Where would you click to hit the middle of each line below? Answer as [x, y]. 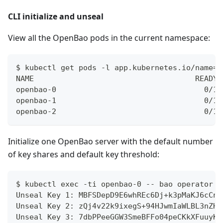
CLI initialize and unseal [56, 16]
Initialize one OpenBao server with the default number [111, 141]
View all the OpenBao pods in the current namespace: [109, 38]
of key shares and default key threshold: [84, 154]
